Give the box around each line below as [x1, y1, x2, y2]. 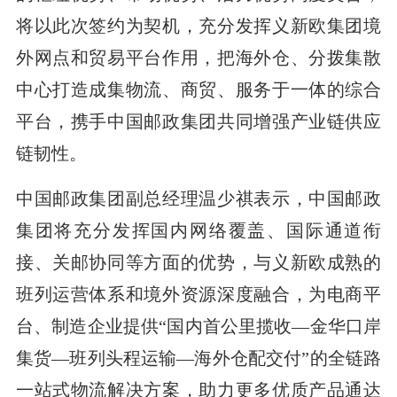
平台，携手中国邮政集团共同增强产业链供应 [15, 111, 382, 131]
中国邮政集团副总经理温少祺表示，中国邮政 [15, 188, 382, 208]
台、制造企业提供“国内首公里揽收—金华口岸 [15, 315, 382, 336]
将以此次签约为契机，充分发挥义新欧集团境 [15, 15, 382, 35]
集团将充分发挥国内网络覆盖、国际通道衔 [15, 220, 382, 240]
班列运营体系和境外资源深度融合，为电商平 [15, 284, 382, 304]
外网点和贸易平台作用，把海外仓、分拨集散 [15, 47, 382, 67]
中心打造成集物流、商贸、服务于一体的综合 [15, 79, 382, 99]
